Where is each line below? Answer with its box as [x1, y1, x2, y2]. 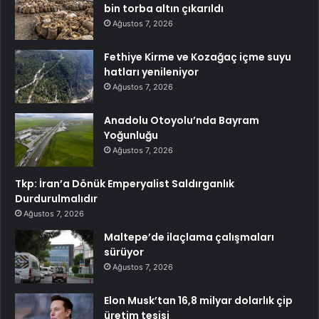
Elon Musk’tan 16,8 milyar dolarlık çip [104, 293, 293, 308]
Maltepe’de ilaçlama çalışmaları [104, 230, 274, 244]
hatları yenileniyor [104, 65, 199, 79]
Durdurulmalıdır [15, 192, 98, 206]
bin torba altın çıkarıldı [104, 1, 224, 16]
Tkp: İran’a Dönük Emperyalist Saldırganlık [15, 177, 234, 191]
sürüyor [104, 245, 144, 259]
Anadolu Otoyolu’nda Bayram [104, 113, 259, 127]
